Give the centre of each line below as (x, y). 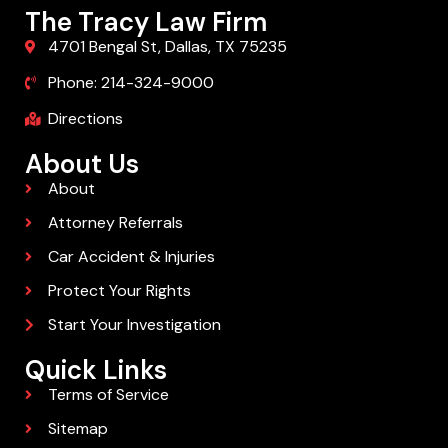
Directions (85, 118)
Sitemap (77, 428)
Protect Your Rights (119, 290)
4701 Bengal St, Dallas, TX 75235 (167, 46)
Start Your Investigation (134, 324)
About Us (82, 163)
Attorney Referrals (115, 222)
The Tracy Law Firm (146, 21)
